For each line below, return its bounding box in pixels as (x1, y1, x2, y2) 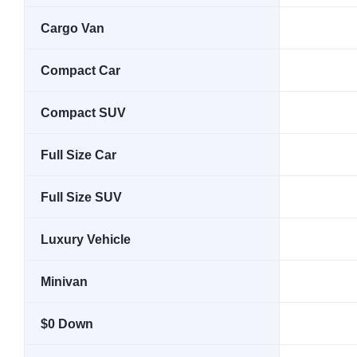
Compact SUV (41, 106, 126, 120)
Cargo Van (41, 22, 104, 35)
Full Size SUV (41, 190, 122, 204)
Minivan (41, 275, 88, 288)
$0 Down (41, 317, 93, 331)
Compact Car (41, 64, 120, 77)
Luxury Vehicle (41, 233, 131, 246)
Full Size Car (41, 148, 116, 162)
